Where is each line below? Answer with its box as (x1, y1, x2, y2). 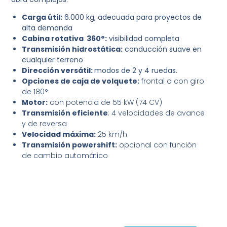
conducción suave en (123, 44, 202, 55)
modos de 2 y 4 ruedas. (94, 65, 178, 76)
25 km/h (96, 129, 128, 140)
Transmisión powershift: (22, 140, 118, 150)
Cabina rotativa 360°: (22, 33, 107, 44)
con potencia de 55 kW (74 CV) (48, 97, 163, 108)
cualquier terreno (22, 55, 84, 65)
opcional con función (117, 140, 197, 150)
